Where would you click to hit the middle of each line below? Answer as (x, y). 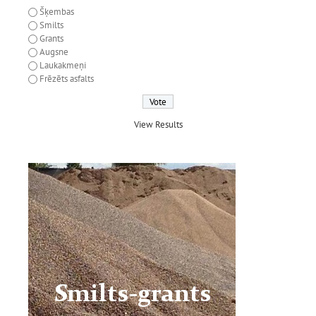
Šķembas (57, 11)
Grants (51, 38)
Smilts (51, 25)
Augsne (54, 51)
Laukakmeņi (63, 65)
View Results (158, 125)
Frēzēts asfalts (67, 78)
